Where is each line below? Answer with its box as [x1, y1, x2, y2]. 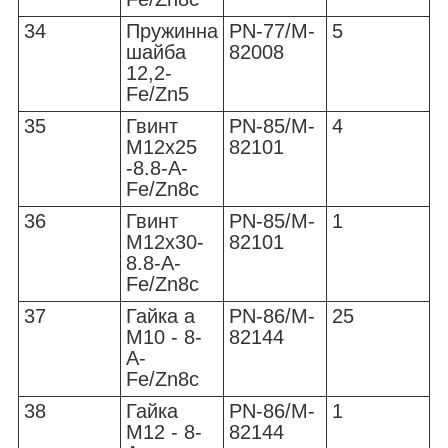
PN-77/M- [229, 20, 315, 43]
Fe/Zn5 [126, 83, 189, 106]
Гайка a [126, 305, 195, 328]
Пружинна [126, 20, 218, 43]
